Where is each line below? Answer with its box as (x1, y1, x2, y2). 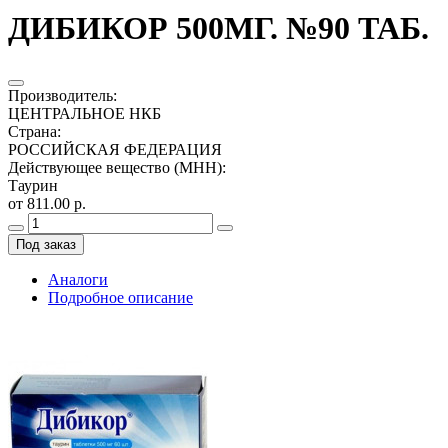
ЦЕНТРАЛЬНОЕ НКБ (8, 104, 161, 122)
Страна (8, 122, 57, 140)
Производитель (8, 86, 113, 104)
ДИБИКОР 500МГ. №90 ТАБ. (8, 10, 429, 47)
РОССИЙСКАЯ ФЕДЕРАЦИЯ (8, 140, 222, 158)
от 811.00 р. (8, 194, 86, 212)
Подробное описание (48, 288, 193, 306)
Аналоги (48, 270, 108, 288)
